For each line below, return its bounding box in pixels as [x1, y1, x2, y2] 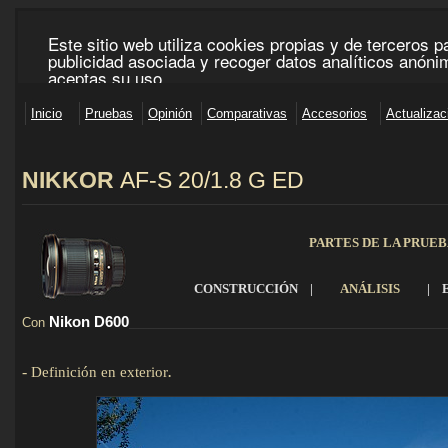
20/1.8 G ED [178, 167, 304, 193]
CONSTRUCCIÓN [194, 281, 298, 296]
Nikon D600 [49, 314, 129, 330]
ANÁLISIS [340, 281, 400, 296]
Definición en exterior [31, 364, 168, 380]
